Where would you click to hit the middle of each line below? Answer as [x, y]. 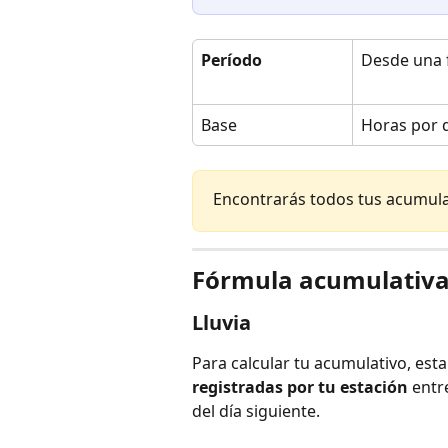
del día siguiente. [256, 411]
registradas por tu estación [300, 387]
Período [231, 59]
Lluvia [221, 323]
